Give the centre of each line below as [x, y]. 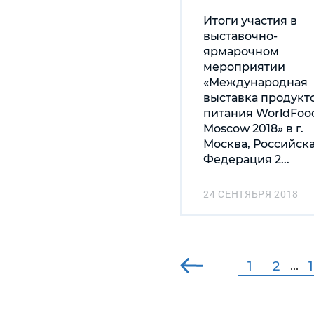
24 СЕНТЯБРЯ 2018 [251, 193]
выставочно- [240, 36]
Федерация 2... [246, 159]
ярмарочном [241, 51]
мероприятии [244, 67]
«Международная [255, 82]
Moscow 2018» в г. [253, 128]
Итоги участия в [250, 20]
